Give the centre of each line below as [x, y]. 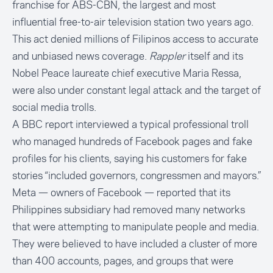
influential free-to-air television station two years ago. [133, 22]
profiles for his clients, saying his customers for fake [129, 159]
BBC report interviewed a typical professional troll [135, 125]
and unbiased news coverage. [81, 56]
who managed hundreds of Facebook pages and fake [132, 142]
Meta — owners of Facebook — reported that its [121, 193]
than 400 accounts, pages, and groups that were [123, 261]
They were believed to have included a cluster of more [135, 244]
